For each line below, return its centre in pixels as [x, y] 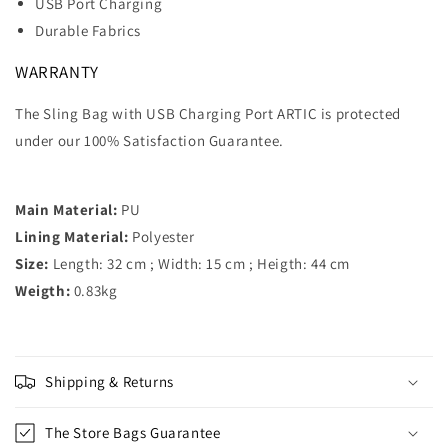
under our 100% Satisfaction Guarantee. [149, 140]
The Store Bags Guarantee [133, 432]
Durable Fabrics [88, 30]
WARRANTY [57, 71]
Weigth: [43, 290]
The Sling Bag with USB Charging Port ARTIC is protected [208, 113]
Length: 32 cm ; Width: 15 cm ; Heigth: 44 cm [199, 263]
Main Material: [66, 209]
